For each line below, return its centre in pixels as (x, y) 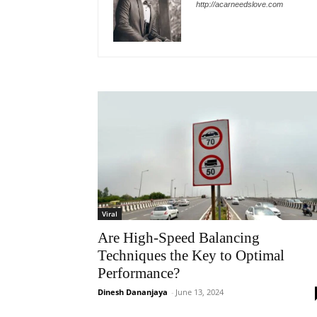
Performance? (139, 273)
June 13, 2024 (200, 292)
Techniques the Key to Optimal (191, 256)
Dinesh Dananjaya (133, 292)
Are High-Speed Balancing (179, 238)
